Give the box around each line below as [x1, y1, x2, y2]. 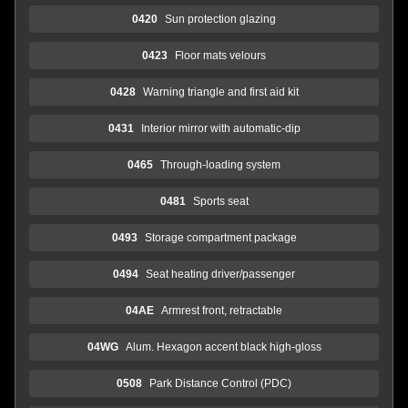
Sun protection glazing [165, 12, 276, 25]
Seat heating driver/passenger [146, 267, 295, 280]
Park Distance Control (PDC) [149, 376, 291, 390]
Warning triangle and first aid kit [142, 85, 299, 98]
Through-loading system [160, 158, 280, 171]
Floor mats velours [175, 48, 266, 62]
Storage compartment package [144, 230, 297, 244]
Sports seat [192, 194, 249, 208]
